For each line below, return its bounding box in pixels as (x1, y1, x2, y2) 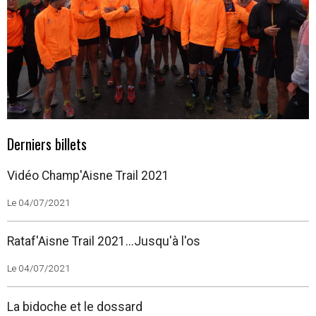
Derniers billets (7, 133, 87, 154)
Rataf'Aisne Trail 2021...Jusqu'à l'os (7, 234, 200, 248)
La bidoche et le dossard (7, 300, 142, 314)
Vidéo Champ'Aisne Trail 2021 (7, 169, 169, 183)
